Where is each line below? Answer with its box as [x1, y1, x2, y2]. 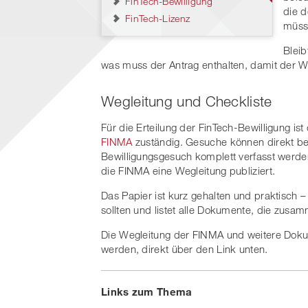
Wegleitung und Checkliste [101, 92, 272, 111]
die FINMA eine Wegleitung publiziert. [101, 164, 276, 177]
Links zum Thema [101, 285, 192, 298]
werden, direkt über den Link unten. [101, 243, 268, 256]
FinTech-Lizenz [125, 12, 190, 25]
